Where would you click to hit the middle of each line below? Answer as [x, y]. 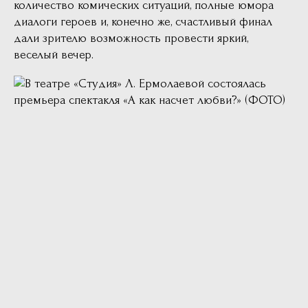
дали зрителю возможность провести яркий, [131, 38]
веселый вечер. [54, 55]
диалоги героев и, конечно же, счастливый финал [143, 22]
